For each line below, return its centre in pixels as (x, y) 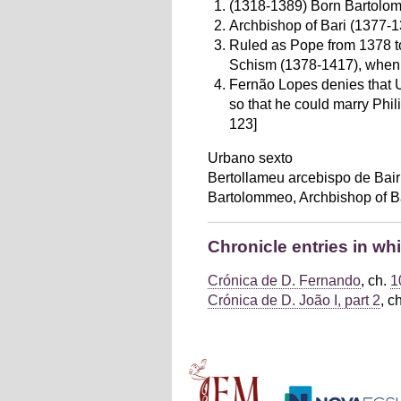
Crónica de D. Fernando (284, 281)
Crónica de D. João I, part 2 (294, 300)
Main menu (217, 368)
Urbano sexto (250, 158)
